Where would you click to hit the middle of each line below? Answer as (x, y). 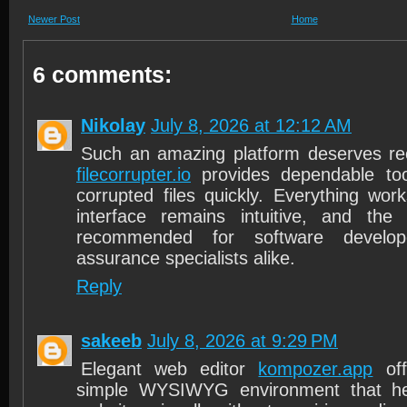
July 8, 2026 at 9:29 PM (243, 341)
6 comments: (102, 75)
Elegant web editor (170, 369)
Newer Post (54, 19)
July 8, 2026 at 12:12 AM (251, 125)
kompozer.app (316, 369)
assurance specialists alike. (186, 258)
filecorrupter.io (134, 174)
